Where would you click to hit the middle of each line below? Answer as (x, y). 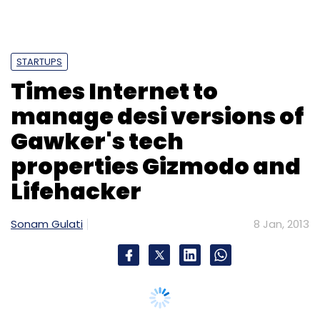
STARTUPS (39, 61)
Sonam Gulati (47, 224)
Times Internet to (114, 91)
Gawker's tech (97, 141)
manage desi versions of (157, 116)
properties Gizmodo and (156, 166)
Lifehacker (76, 191)
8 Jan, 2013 (281, 224)
